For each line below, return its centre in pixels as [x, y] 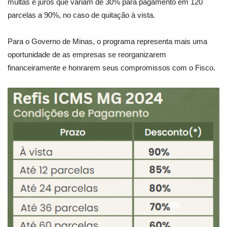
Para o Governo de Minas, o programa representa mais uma [107, 41]
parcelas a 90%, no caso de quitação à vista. [81, 15]
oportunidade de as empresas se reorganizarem [87, 54]
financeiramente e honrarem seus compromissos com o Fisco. [111, 67]
